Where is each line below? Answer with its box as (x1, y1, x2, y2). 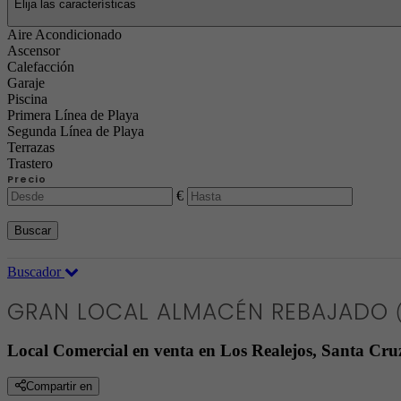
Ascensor (7, 43, 60, 58)
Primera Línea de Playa (7, 107, 139, 123)
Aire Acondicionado (7, 27, 122, 42)
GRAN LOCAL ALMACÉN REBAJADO (7, 295, 396, 328)
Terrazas (7, 140, 55, 155)
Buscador (7, 264, 64, 279)
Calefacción (7, 59, 74, 74)
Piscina (7, 91, 47, 107)
